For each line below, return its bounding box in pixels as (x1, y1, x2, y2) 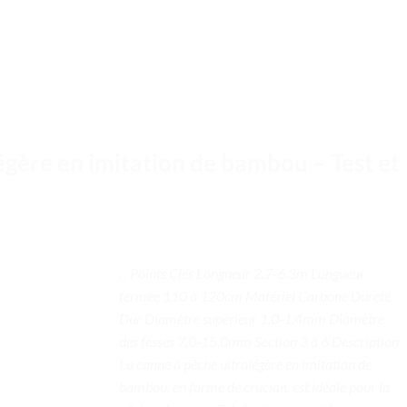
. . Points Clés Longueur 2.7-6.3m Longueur (119, 263, 365, 282)
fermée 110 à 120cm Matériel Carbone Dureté (119, 286, 391, 304)
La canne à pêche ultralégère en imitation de (119, 354, 372, 372)
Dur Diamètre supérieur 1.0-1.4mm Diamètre (119, 309, 384, 327)
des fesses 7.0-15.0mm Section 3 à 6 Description (119, 332, 399, 350)
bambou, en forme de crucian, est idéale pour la (119, 377, 390, 395)
